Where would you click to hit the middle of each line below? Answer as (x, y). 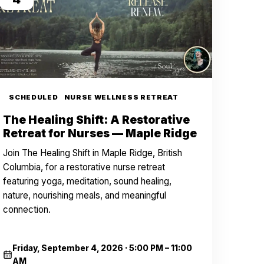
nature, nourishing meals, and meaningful (85, 195)
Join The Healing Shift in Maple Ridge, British (93, 153)
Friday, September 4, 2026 (67, 248)
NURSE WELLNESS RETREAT (121, 97)
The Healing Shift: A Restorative (97, 120)
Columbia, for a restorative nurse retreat (84, 167)
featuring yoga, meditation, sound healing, (88, 181)
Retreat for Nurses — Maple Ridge (100, 133)
